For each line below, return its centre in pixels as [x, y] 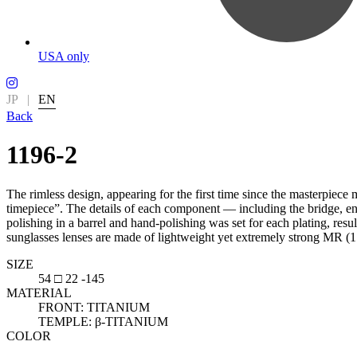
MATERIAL [39, 292]
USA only [64, 56]
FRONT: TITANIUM [94, 307]
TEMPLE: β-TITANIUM [103, 321]
